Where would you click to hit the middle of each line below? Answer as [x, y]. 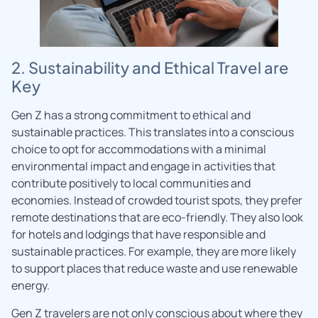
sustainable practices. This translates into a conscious [153, 132]
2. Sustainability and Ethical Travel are [150, 68]
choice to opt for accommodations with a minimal [139, 149]
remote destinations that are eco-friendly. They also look [157, 218]
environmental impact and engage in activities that [143, 166]
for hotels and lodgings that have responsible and [138, 235]
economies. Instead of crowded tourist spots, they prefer [157, 201]
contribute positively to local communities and [131, 183]
